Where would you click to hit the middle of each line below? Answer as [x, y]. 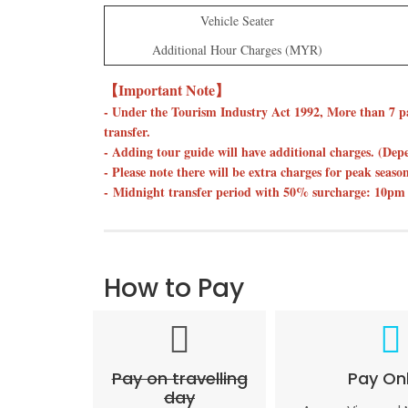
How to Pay [174, 288]
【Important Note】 [167, 90]
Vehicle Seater [237, 20]
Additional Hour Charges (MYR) [237, 50]
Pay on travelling [179, 378]
